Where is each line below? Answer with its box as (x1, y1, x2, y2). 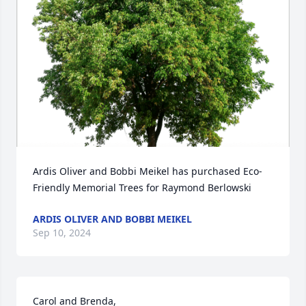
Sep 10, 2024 (33, 226, 91, 239)
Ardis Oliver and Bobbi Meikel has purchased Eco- (33, 165, 262, 178)
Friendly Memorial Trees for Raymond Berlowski (33, 181, 251, 194)
